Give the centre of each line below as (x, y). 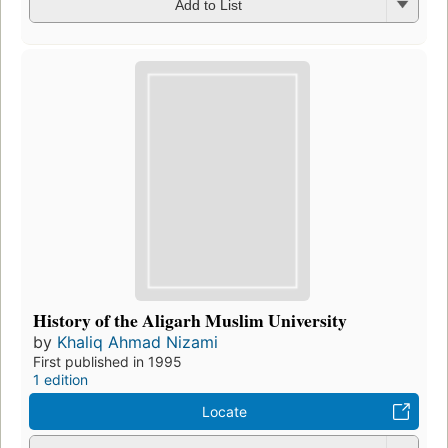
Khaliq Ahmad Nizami (137, 341)
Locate (224, 411)
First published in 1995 (107, 361)
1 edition (60, 379)
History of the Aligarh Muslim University (190, 319)
